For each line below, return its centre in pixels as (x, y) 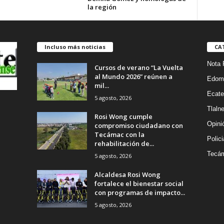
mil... (101, 85)
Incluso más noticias (75, 46)
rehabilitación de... (124, 143)
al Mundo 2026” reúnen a (133, 76)
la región (102, 7)
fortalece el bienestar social (139, 183)
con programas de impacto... (139, 192)
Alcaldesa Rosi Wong (127, 174)
